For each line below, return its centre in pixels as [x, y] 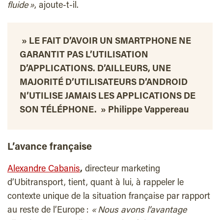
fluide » [21, 6]
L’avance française [50, 148]
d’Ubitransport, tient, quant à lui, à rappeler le [96, 183]
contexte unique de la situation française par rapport [109, 197]
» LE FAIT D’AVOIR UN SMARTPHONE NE [105, 42]
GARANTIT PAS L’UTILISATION [84, 56]
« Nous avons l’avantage [139, 211]
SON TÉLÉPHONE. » [64, 111]
